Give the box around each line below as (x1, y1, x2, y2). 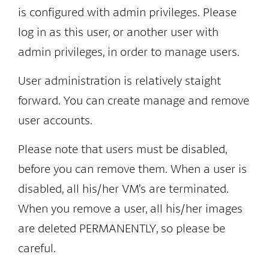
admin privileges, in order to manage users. (18, 44, 240, 59)
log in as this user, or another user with (18, 24, 219, 39)
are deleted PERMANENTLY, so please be (18, 220, 225, 235)
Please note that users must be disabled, (18, 141, 227, 156)
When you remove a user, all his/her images (18, 201, 243, 216)
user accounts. (18, 112, 92, 127)
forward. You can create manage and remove (18, 92, 249, 107)
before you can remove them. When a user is (18, 161, 247, 176)
